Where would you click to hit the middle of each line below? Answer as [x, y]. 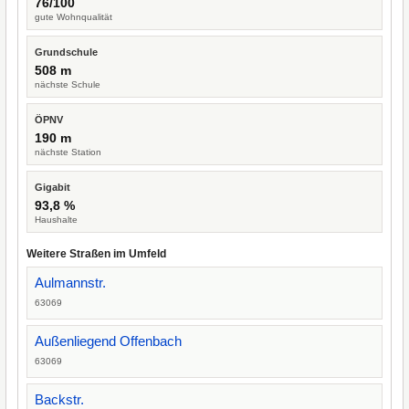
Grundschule [66, 52]
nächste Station [68, 152]
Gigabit [52, 187]
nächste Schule [68, 84]
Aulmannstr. [70, 283]
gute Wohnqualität [73, 17]
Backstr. [59, 399]
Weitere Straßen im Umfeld [96, 254]
